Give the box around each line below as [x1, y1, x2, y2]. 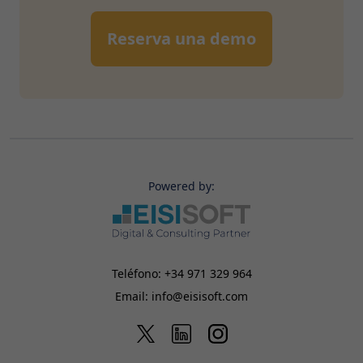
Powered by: [148, 178, 215, 194]
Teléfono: [111, 265, 164, 281]
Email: [115, 288, 152, 304]
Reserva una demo [107, 28, 256, 50]
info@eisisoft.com [152, 288, 248, 304]
